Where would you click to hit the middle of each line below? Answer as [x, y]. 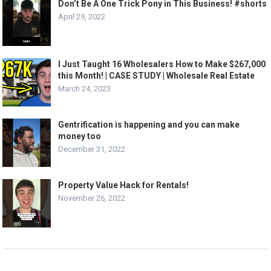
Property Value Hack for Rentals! [124, 185]
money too [80, 136]
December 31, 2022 [92, 149]
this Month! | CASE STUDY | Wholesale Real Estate [157, 76]
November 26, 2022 [92, 198]
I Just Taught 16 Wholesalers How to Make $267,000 [162, 64]
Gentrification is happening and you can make [149, 125]
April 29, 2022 [82, 17]
